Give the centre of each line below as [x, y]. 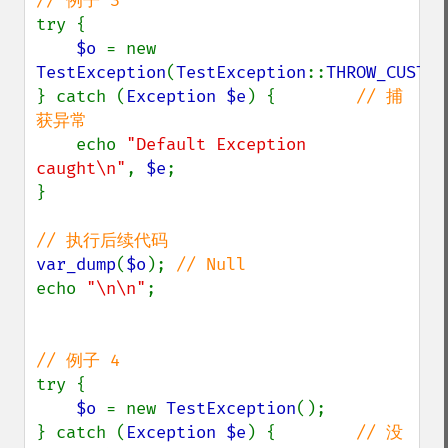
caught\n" [81, 168]
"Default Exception [216, 144]
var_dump [76, 264]
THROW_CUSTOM [386, 72]
